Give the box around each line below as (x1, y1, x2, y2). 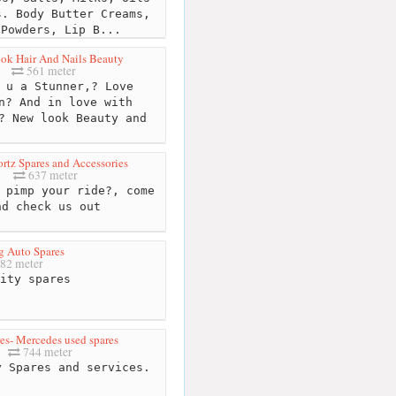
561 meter (24, 62, 76, 79)
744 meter (20, 344, 72, 361)
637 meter (25, 167, 78, 184)
